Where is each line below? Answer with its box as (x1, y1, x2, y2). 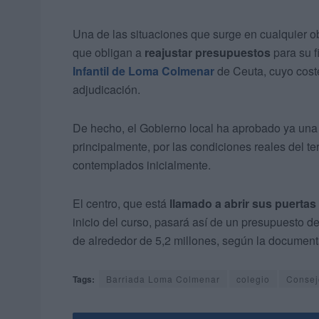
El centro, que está (73, 195, 169, 212)
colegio (236, 273, 270, 286)
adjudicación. (73, 81, 140, 98)
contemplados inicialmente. (73, 157, 211, 174)
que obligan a (73, 44, 145, 61)
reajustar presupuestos (145, 44, 271, 61)
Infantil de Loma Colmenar (73, 63, 214, 80)
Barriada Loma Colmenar (106, 273, 220, 286)
